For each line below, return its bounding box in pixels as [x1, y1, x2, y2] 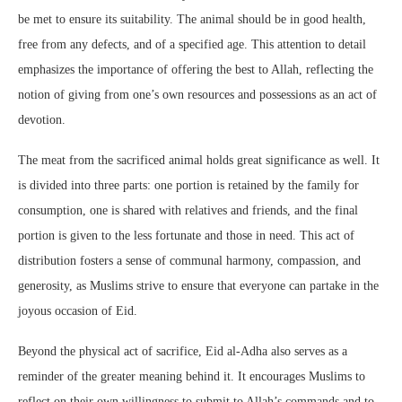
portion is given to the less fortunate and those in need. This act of [18, 229, 354, 243]
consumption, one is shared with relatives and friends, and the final [18, 204, 358, 218]
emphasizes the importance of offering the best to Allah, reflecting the [18, 63, 373, 77]
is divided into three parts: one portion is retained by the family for [18, 179, 359, 193]
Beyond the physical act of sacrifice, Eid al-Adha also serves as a [18, 345, 347, 359]
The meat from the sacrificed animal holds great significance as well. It [18, 153, 380, 168]
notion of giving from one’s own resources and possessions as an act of [18, 88, 377, 102]
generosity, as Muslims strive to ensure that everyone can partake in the [18, 279, 379, 293]
